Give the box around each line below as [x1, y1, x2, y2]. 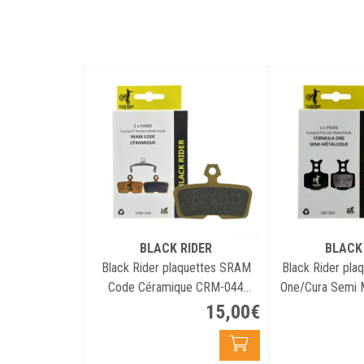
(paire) [159, 299, 193, 314]
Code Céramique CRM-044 [108, 279, 244, 295]
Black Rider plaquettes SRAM [101, 260, 251, 275]
